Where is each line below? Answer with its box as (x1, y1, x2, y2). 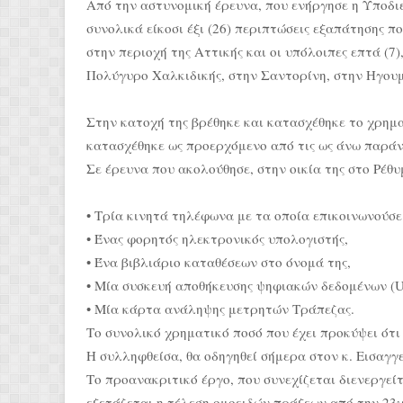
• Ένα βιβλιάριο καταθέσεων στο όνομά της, (86, 253, 351, 271)
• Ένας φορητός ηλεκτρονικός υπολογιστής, (86, 229, 348, 247)
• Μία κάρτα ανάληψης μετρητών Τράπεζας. (86, 300, 354, 318)
